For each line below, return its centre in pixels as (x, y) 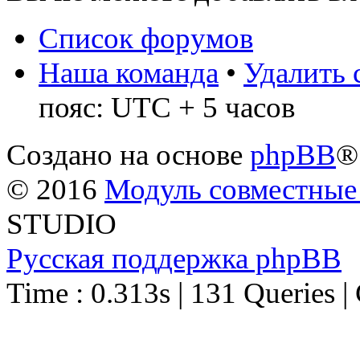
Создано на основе (128, 155)
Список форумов (146, 39)
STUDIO (61, 224)
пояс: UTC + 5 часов (167, 108)
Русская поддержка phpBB (174, 259)
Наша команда (129, 73)
